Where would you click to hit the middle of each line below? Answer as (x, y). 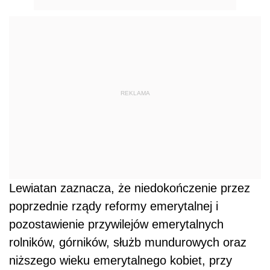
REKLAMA (135, 93)
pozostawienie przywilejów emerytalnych (116, 224)
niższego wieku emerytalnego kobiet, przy (121, 260)
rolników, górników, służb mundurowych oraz (128, 242)
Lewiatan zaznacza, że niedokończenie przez (130, 188)
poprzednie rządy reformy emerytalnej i (114, 206)
